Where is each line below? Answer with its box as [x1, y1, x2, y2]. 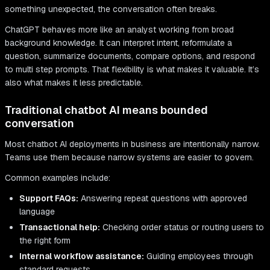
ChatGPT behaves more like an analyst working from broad [5, 24, 234, 36]
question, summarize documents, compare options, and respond [5, 51, 255, 62]
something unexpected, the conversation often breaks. [5, 4, 217, 15]
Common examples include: [5, 172, 110, 184]
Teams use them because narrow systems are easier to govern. [5, 152, 254, 163]
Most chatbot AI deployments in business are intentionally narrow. [5, 139, 260, 150]
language [19, 206, 55, 218]
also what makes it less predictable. [5, 77, 143, 89]
